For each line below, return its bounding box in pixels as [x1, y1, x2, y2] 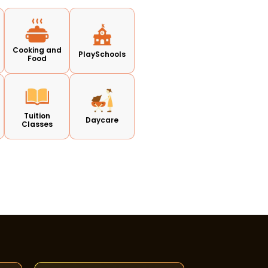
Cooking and [12, 44, 62, 55]
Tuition [23, 110, 50, 121]
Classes [21, 118, 53, 129]
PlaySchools [78, 48, 126, 59]
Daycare [86, 114, 119, 125]
